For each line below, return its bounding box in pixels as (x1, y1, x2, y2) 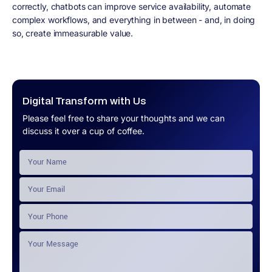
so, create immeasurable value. (12, 28, 134, 39)
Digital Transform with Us (22, 93, 146, 108)
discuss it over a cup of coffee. (22, 125, 144, 136)
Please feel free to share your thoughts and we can (22, 112, 225, 123)
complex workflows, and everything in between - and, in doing (12, 15, 256, 25)
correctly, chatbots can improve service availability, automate (12, 1, 251, 12)
